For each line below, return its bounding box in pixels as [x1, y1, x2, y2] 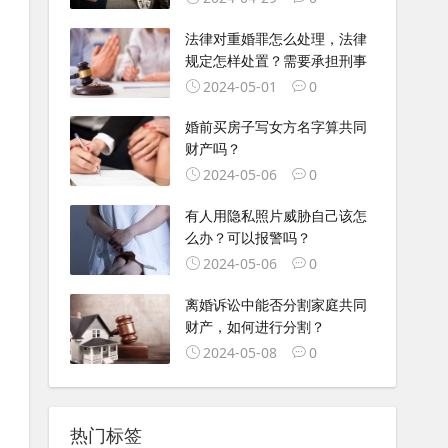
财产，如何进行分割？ [184, 317, 325, 337]
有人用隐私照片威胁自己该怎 [184, 206, 367, 226]
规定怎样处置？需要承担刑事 [184, 50, 367, 70]
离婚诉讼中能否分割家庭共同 [184, 295, 367, 315]
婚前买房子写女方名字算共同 [184, 117, 367, 137]
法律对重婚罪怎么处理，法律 [184, 28, 367, 48]
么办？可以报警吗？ [184, 228, 311, 248]
